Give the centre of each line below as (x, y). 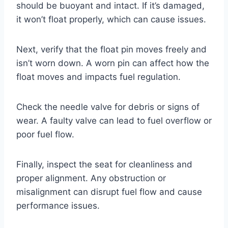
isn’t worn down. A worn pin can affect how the (113, 63)
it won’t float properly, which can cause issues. (111, 20)
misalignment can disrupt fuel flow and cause (109, 192)
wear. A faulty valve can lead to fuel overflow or (114, 121)
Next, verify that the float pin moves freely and (111, 50)
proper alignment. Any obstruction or (91, 178)
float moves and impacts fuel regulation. (98, 77)
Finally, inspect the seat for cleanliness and (104, 165)
